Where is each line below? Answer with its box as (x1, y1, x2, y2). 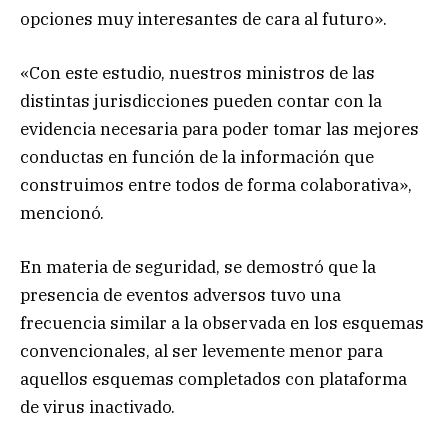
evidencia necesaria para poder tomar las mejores (20, 117, 419, 140)
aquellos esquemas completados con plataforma (20, 367, 407, 390)
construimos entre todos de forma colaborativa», (20, 173, 412, 196)
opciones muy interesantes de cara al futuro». (20, 7, 387, 30)
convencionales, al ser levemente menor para (20, 339, 383, 362)
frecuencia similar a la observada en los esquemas (20, 311, 424, 334)
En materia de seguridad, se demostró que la (20, 255, 376, 278)
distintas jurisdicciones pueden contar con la (20, 89, 382, 112)
